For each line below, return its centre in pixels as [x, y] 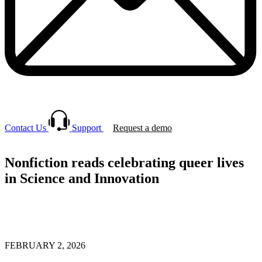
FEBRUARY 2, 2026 [45, 246]
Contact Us [25, 127]
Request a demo [142, 127]
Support [86, 127]
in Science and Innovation [82, 179]
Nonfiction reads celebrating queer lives [124, 163]
